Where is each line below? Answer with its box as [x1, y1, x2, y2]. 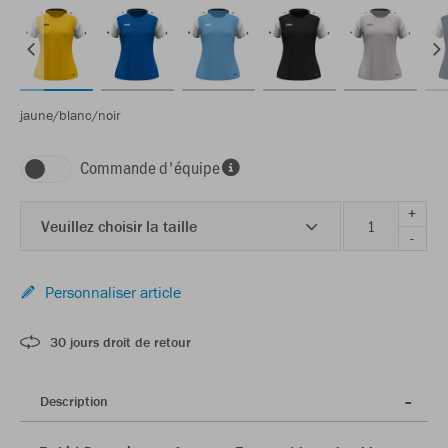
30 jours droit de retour [50, 332, 191, 351]
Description [40, 391, 108, 410]
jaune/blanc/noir [20, 105, 121, 124]
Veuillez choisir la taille [41, 215, 197, 236]
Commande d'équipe [80, 154, 220, 179]
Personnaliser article [45, 281, 181, 302]
